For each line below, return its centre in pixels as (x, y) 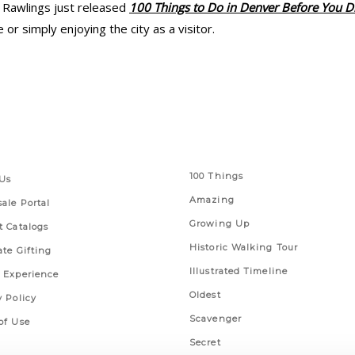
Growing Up (219, 223)
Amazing (212, 200)
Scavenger (216, 319)
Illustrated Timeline (239, 271)
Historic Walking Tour (244, 247)
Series (207, 153)
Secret (205, 342)
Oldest (205, 295)
